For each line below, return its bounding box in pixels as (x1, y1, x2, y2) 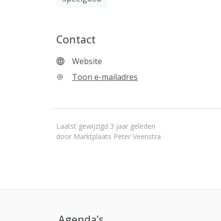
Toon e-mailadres (94, 72, 138, 82)
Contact (56, 32, 96, 46)
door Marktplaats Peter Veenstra (56, 132, 161, 141)
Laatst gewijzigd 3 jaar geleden (56, 121, 155, 131)
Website (72, 56, 102, 67)
